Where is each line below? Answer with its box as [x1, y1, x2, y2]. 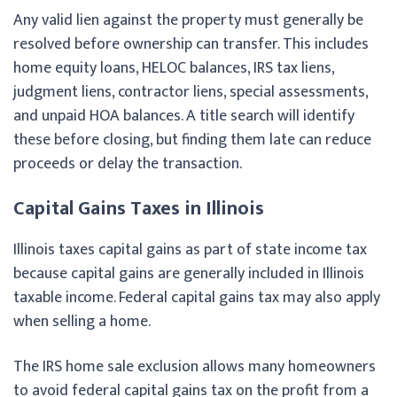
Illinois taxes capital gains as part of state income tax [13, 236, 367, 263]
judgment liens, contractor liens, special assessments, [13, 78, 368, 105]
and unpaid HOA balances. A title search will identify [13, 102, 354, 129]
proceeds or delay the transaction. [13, 150, 242, 177]
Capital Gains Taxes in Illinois [13, 191, 264, 225]
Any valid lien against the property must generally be [13, 6, 363, 34]
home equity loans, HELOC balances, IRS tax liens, [13, 54, 334, 82]
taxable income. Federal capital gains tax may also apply [13, 284, 380, 311]
